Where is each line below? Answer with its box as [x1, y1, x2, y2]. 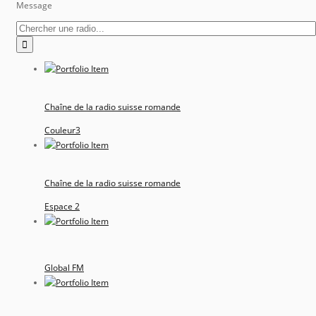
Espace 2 [44, 200, 80, 212]
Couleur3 [44, 123, 80, 136]
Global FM [44, 261, 84, 274]
